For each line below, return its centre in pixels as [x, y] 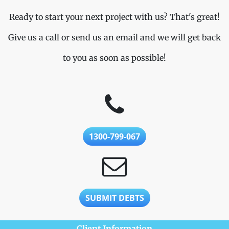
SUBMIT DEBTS [114, 198]
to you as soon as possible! [114, 58]
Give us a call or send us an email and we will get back [114, 37]
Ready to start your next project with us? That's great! [114, 17]
